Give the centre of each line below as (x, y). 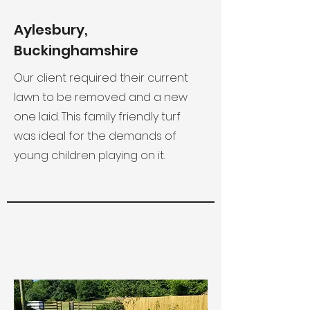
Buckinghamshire (76, 51)
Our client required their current (101, 78)
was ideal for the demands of (95, 136)
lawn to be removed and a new (101, 97)
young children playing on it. (89, 155)
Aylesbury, (51, 30)
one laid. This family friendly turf (97, 117)
